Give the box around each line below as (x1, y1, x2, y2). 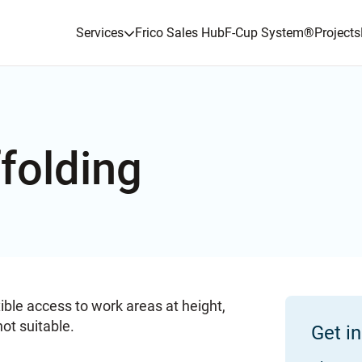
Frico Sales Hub (135, 25, 225, 41)
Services (76, 25, 124, 41)
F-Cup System (225, 25, 305, 41)
